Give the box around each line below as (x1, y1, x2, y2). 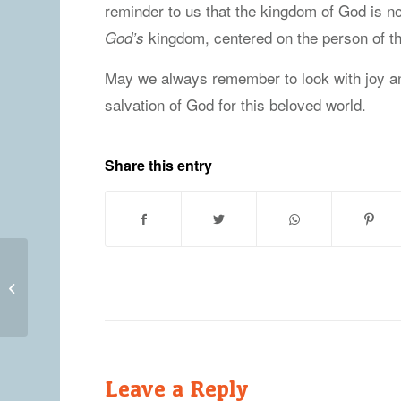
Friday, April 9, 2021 (31, 277, 135, 295)
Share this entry (105, 155, 213, 176)
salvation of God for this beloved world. (105, 92, 367, 115)
